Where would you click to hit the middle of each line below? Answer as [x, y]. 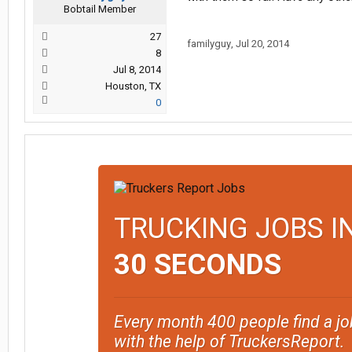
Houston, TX [133, 86]
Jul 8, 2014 [137, 70]
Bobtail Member [100, 9]
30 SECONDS [197, 265]
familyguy [209, 44]
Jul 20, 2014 [262, 44]
